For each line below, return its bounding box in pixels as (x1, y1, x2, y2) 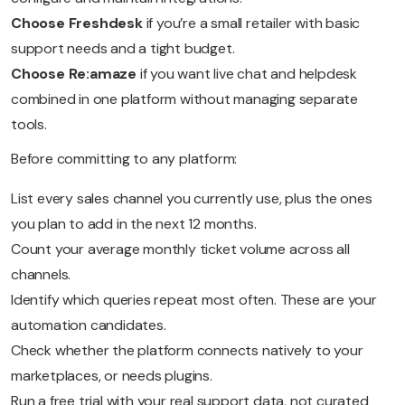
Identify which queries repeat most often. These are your (11, 290, 377, 310)
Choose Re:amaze (11, 64, 140, 84)
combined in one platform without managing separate (11, 89, 358, 109)
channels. (11, 265, 71, 285)
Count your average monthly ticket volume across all (11, 240, 350, 259)
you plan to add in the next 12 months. (11, 214, 257, 234)
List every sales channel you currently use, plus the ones (11, 189, 372, 209)
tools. (11, 115, 47, 135)
